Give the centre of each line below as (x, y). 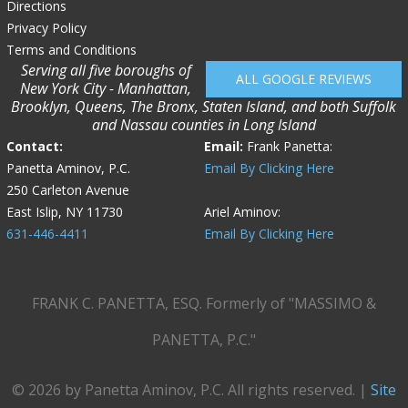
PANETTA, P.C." (204, 340)
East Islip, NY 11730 (64, 212)
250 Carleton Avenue (67, 190)
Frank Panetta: (287, 146)
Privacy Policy (46, 28)
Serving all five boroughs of (106, 70)
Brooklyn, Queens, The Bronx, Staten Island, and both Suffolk (204, 107)
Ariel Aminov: (242, 212)
